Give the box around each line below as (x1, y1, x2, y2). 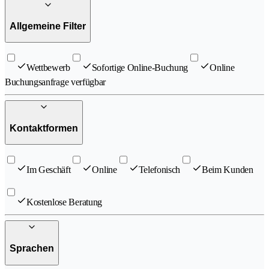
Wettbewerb (26, 62, 70, 73)
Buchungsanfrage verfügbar (5, 77, 106, 88)
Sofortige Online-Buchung (91, 62, 189, 73)
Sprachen (10, 243, 54, 254)
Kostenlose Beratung (26, 197, 102, 208)
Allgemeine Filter (10, 20, 86, 31)
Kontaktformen (10, 122, 78, 133)
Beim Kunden (202, 165, 253, 175)
